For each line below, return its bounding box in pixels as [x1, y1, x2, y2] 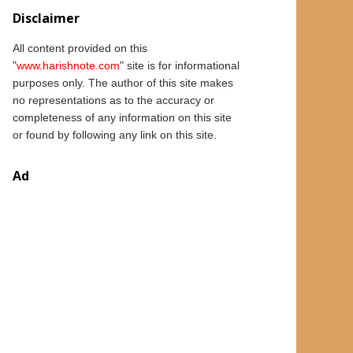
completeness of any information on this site [13, 111, 232, 124]
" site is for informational [120, 59, 240, 72]
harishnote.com [43, 59, 120, 72]
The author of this [88, 76, 180, 90]
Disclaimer [13, 9, 80, 28]
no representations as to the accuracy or [13, 94, 214, 107]
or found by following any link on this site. [13, 128, 217, 142]
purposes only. [13, 76, 88, 90]
